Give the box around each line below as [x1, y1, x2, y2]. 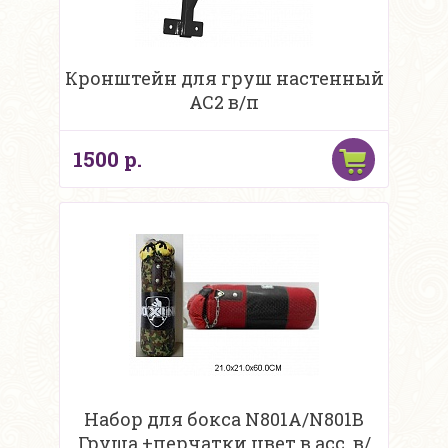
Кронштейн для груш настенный [64, 66, 384, 91]
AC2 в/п [189, 90, 259, 115]
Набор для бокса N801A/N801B [84, 407, 364, 432]
